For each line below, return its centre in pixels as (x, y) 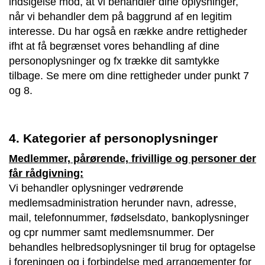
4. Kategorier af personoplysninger (113, 138)
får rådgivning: (46, 173)
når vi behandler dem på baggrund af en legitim (120, 16)
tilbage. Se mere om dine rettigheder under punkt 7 (129, 75)
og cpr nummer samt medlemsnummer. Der (112, 232)
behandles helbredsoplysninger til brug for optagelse (132, 247)
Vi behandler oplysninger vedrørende (96, 188)
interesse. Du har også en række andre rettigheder (128, 31)
